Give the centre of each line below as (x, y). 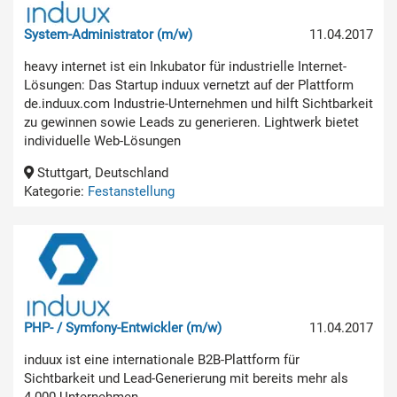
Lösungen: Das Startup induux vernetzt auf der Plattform (189, 85)
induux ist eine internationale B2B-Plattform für (162, 359)
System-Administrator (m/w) (108, 34)
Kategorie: (56, 191)
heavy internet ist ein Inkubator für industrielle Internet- (185, 66)
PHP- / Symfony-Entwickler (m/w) (123, 327)
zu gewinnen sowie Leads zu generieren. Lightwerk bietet (191, 122)
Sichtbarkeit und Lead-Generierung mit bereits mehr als (186, 378)
